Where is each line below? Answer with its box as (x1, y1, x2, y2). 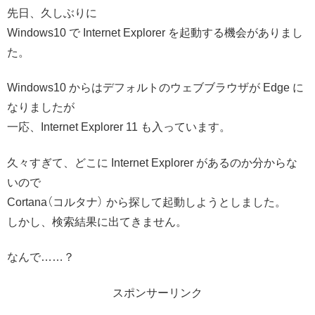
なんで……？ (7, 251, 75, 264)
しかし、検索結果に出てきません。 (7, 215, 187, 228)
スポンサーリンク (112, 286, 202, 299)
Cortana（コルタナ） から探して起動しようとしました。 (7, 195, 286, 208)
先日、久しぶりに (7, 7, 97, 19)
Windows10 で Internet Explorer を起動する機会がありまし (7, 27, 303, 39)
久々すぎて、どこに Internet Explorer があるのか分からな (7, 156, 297, 169)
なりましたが (7, 101, 75, 114)
